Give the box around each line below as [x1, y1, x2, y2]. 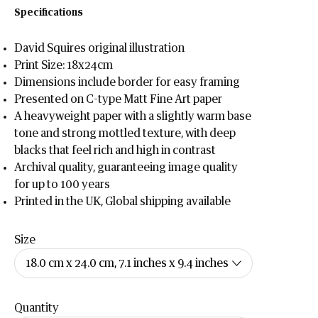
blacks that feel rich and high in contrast [14, 145, 216, 156]
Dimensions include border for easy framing [14, 77, 241, 88]
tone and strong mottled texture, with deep [14, 128, 236, 139]
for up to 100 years [14, 179, 111, 190]
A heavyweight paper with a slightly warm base [14, 111, 252, 122]
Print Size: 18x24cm [14, 60, 114, 71]
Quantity [14, 302, 60, 314]
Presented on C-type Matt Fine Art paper [14, 94, 223, 105]
